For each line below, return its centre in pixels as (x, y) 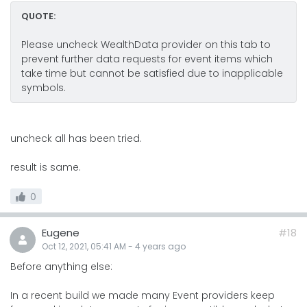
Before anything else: (61, 267)
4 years (150, 247)
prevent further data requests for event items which (147, 59)
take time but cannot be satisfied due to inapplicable (152, 74)
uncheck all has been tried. (76, 139)
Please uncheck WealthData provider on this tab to (146, 45)
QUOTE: (38, 16)
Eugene (61, 233)
